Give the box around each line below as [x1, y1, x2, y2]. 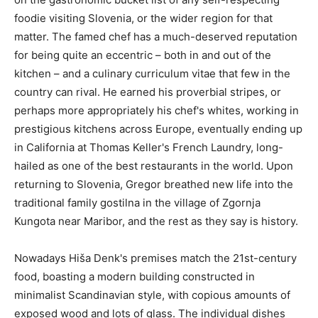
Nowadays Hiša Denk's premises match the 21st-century [14, 251, 297, 265]
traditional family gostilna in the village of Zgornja [14, 196, 261, 209]
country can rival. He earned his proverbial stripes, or [14, 85, 281, 99]
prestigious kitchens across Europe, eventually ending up [14, 122, 302, 136]
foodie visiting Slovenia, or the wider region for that [14, 11, 273, 25]
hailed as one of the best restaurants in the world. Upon [14, 159, 293, 172]
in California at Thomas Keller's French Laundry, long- [14, 141, 283, 154]
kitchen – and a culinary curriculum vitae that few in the [14, 67, 290, 80]
